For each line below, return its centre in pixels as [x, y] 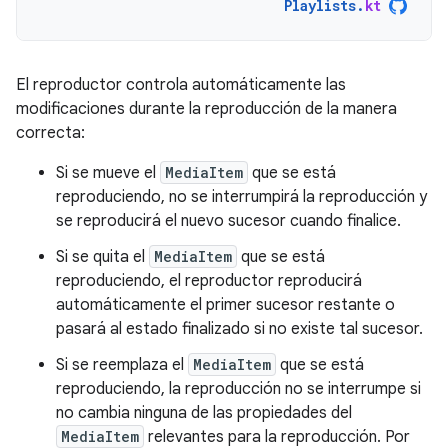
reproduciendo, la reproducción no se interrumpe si [238, 389]
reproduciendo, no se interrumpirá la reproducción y [241, 197]
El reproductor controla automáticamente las [181, 85]
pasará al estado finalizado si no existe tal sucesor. [239, 329]
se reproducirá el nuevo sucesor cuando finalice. [228, 221]
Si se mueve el [108, 173]
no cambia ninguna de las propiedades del [204, 413]
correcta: [50, 133]
